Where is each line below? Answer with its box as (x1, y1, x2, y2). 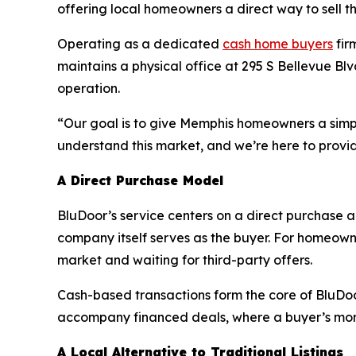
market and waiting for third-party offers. (57, 251, 312, 268)
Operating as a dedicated (57, 35, 222, 52)
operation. (57, 79, 120, 96)
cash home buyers (222, 35, 333, 52)
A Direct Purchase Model (57, 172, 223, 188)
